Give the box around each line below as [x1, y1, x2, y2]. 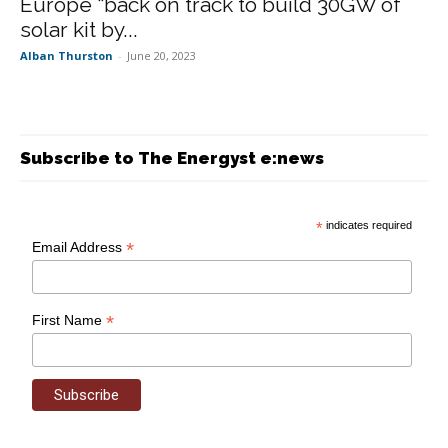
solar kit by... [20, 17, 138, 43]
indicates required [323, 219, 413, 232]
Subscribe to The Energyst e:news [20, 148, 324, 169]
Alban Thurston [20, 48, 113, 64]
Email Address [32, 239, 127, 256]
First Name [32, 312, 107, 329]
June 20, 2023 [127, 48, 196, 64]
